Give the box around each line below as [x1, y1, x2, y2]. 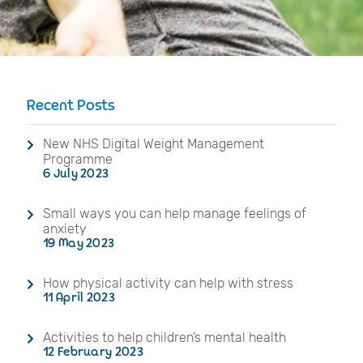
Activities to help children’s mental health [43, 329, 286, 345]
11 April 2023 [43, 288, 115, 306]
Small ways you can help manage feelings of [43, 205, 306, 221]
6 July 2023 [43, 164, 109, 182]
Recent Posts [27, 94, 115, 116]
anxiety [43, 220, 87, 237]
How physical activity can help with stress [43, 275, 293, 291]
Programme [43, 151, 113, 167]
